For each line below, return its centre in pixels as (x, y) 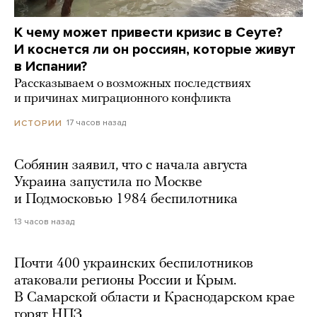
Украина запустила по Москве (108, 182)
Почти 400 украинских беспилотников (134, 264)
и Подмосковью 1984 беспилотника (126, 199)
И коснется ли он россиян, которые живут (155, 50)
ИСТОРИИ (38, 123)
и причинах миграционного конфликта (123, 99)
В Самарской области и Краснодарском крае (155, 298)
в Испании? (51, 67)
